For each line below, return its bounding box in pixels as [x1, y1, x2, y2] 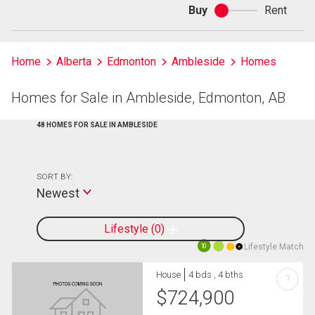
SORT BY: [37, 172, 72, 181]
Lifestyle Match [244, 242, 304, 252]
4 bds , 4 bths [188, 269, 244, 280]
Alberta [56, 55, 91, 68]
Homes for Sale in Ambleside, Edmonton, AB [11, 89, 285, 106]
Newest [37, 186, 79, 200]
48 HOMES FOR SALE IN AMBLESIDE [37, 121, 157, 129]
